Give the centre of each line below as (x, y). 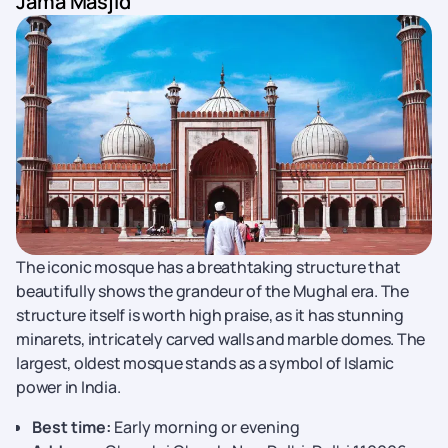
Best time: (71, 427)
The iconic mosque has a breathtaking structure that (208, 267)
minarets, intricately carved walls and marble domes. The (220, 339)
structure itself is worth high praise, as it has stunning (210, 315)
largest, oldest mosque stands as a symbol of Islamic (205, 363)
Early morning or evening (205, 427)
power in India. (68, 387)
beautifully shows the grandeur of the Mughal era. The (212, 291)
